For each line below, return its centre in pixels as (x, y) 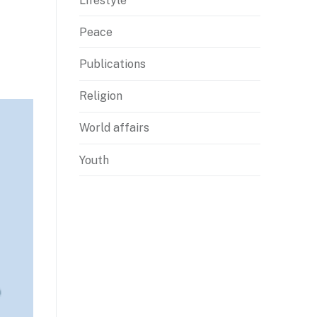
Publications (113, 64)
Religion (101, 96)
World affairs (114, 128)
